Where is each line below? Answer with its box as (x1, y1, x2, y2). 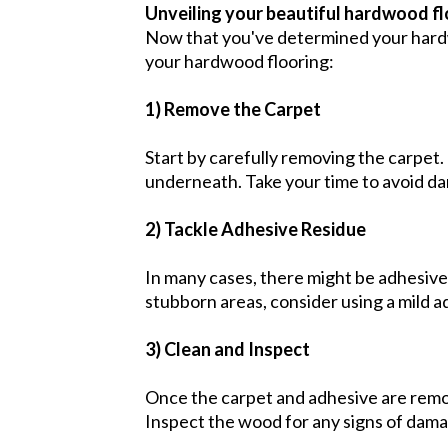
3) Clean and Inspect (145, 337, 310, 360)
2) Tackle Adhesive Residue (145, 217, 366, 240)
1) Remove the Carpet (145, 97, 321, 120)
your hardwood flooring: (145, 49, 334, 72)
